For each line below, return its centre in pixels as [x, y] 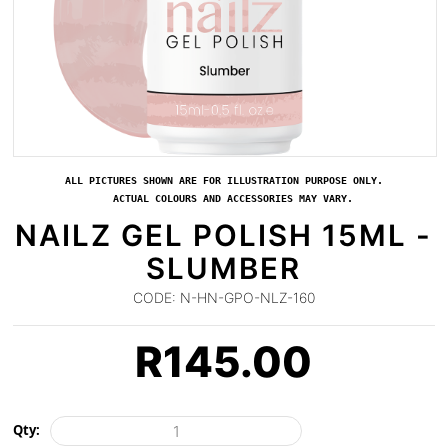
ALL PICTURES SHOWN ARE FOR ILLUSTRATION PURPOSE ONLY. [223, 180]
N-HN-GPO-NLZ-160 [245, 297]
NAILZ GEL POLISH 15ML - [224, 235]
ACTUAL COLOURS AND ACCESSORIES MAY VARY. [223, 198]
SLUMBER [224, 268]
